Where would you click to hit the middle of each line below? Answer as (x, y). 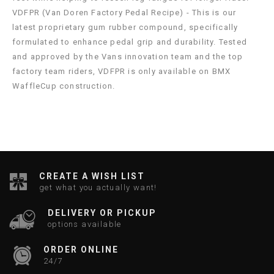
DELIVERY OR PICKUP (102, 213)
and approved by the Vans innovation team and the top (128, 57)
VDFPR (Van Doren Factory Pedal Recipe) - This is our (124, 13)
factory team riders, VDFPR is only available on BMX (122, 72)
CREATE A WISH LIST (92, 176)
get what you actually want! (98, 187)
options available (85, 224)
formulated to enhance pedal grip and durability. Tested (130, 42)
